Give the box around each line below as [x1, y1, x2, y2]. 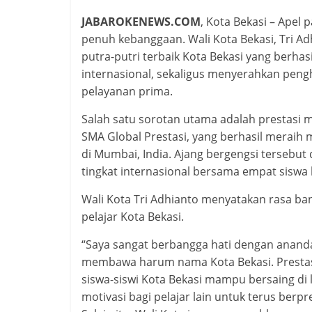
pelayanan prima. [81, 84, 173, 99]
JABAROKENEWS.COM [81, 14, 201, 29]
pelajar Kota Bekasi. [81, 209, 184, 224]
